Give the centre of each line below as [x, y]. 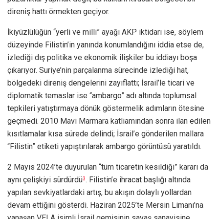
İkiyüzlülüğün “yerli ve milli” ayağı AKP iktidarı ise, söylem [105, 32]
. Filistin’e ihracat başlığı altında [138, 179]
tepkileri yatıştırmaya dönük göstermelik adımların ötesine [106, 108]
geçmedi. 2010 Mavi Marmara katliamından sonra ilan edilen [109, 121]
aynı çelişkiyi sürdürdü [45, 179]
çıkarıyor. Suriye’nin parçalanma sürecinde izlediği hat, [98, 70]
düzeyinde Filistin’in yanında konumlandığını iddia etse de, [106, 44]
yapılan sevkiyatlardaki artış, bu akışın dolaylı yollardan [99, 192]
